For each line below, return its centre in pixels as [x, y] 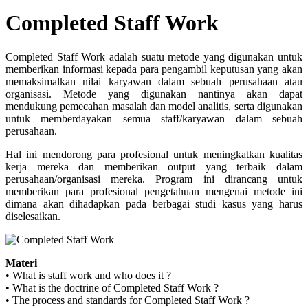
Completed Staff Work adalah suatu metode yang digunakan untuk [154, 56]
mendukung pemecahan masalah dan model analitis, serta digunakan [154, 106]
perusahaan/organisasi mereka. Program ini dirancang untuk [154, 179]
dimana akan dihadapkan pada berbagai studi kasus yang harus [154, 203]
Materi [21, 263]
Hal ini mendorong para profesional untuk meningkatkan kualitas [154, 154]
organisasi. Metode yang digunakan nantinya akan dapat [154, 93]
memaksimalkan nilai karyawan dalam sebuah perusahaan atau [154, 81]
